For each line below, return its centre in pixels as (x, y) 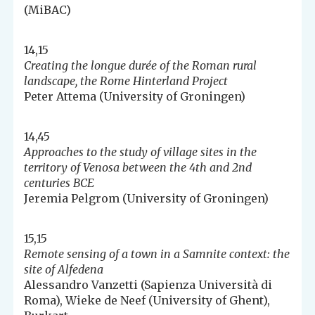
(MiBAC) (48, 10)
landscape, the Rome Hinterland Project (126, 81)
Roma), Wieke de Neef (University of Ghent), (147, 301)
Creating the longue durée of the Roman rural (141, 66)
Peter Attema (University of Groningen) (135, 97)
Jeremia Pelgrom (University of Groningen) (147, 199)
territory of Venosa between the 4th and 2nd (138, 168)
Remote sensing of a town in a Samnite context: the (157, 254)
